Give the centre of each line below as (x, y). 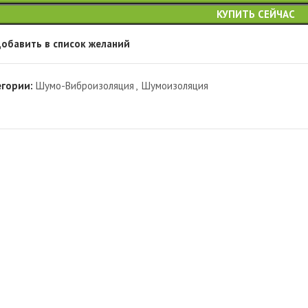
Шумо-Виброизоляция (85, 85)
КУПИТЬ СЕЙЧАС (255, 14)
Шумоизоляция (175, 85)
